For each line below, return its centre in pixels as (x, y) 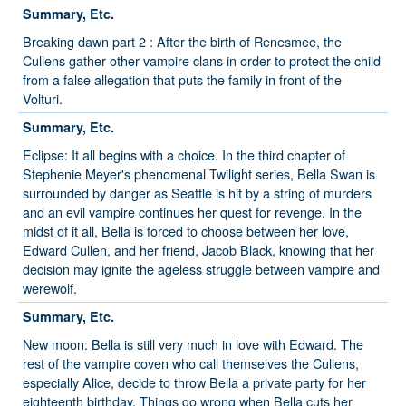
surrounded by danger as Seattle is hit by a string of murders (197, 193)
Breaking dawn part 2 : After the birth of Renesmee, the (182, 42)
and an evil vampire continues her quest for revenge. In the (192, 212)
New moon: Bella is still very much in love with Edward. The (193, 344)
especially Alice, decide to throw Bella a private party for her (194, 382)
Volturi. (43, 99)
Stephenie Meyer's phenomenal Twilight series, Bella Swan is (199, 174)
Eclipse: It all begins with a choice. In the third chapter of (184, 155)
